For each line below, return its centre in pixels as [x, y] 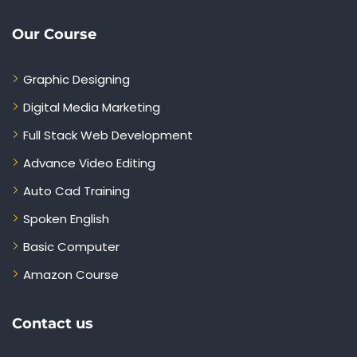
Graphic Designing [76, 80]
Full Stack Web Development [108, 135]
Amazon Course [71, 275]
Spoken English [66, 219]
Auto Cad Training [76, 191]
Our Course [54, 35]
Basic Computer [71, 247]
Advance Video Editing [89, 163]
